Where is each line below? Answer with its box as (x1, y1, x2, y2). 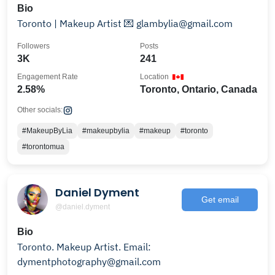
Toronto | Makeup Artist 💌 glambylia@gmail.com (124, 17, 233, 29)
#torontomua (22, 142, 64, 151)
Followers (17, 42, 50, 50)
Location (140, 72, 169, 81)
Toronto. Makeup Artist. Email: (17, 241, 56, 253)
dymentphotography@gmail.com (17, 255, 161, 268)
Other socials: (17, 106, 63, 114)
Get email (201, 194, 239, 204)
